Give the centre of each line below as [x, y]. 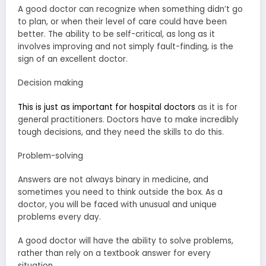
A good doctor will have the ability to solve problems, [126, 241]
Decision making [50, 83]
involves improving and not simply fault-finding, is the [126, 47]
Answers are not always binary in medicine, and [113, 179]
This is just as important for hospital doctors [107, 107]
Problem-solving [50, 156]
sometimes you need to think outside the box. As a [120, 192]
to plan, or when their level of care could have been [122, 22]
